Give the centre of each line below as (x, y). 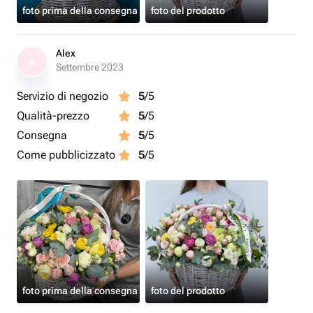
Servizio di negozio (63, 96)
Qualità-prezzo (53, 116)
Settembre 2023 (90, 67)
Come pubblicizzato (66, 155)
